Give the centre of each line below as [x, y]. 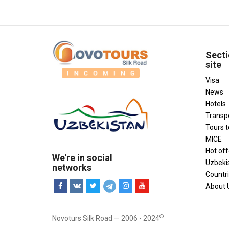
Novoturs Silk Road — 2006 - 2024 [106, 218]
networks [72, 167]
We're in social [82, 157]
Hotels [216, 104]
